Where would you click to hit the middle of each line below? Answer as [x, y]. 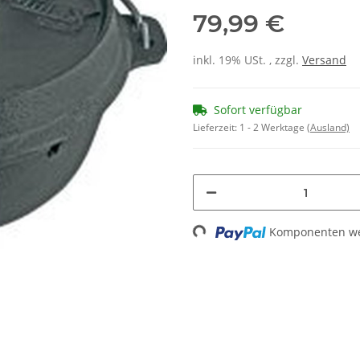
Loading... [180, 241]
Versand [324, 60]
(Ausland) [328, 127]
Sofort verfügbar [258, 110]
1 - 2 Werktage [273, 127]
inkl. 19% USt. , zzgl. [247, 60]
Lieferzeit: [216, 127]
